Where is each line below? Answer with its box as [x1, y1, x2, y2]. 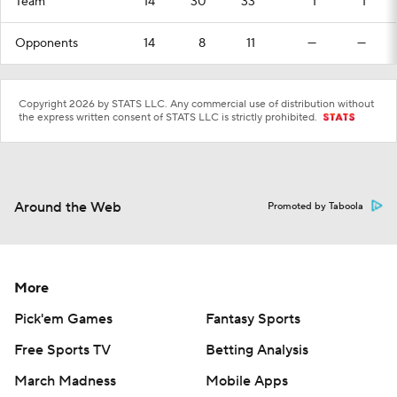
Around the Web [14, 198, 121, 216]
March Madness [14, 372, 116, 390]
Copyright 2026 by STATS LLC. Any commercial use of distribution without [19, 97, 374, 111]
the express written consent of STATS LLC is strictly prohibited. [19, 111, 320, 124]
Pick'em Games [14, 310, 113, 328]
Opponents [15, 35, 78, 51]
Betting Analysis [206, 341, 308, 359]
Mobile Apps [206, 372, 288, 390]
